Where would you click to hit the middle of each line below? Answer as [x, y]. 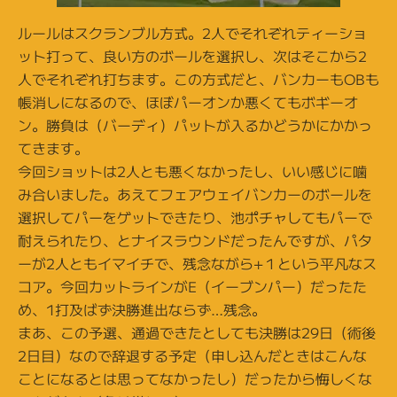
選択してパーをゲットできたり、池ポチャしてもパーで [195, 217]
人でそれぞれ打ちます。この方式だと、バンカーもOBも [198, 79]
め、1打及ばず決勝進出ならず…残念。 [142, 309]
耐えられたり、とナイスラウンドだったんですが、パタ [195, 240]
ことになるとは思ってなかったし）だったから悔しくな [195, 378]
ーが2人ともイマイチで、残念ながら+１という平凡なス [197, 263]
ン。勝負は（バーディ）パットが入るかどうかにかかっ [195, 125]
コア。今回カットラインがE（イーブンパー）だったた [192, 286]
